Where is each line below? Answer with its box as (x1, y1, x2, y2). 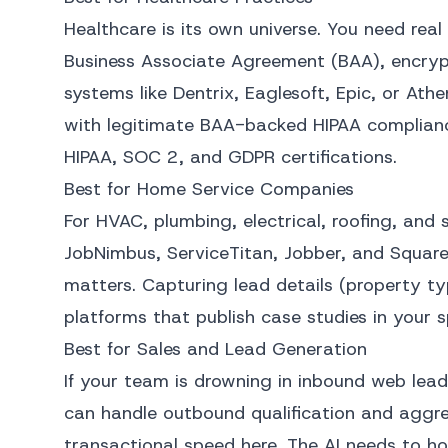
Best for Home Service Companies (64, 177, 354, 201)
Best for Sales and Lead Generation (64, 337, 367, 361)
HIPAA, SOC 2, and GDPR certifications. (64, 145, 397, 169)
